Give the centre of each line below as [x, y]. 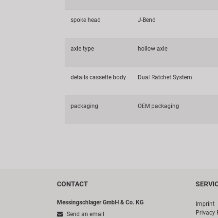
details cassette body [98, 78]
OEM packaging [158, 106]
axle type [82, 49]
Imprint [205, 204]
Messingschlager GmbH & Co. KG [100, 203]
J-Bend [147, 20]
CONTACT [73, 184]
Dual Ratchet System [165, 78]
